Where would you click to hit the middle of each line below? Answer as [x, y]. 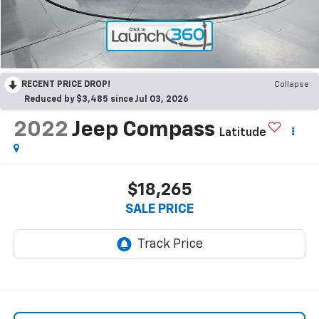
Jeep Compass [143, 131]
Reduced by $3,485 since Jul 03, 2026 [106, 100]
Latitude [242, 134]
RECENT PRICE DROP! [66, 85]
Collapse [292, 85]
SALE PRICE [159, 209]
